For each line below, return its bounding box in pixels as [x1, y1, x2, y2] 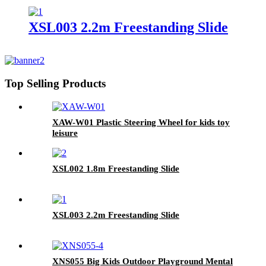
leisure [52, 128, 78, 138]
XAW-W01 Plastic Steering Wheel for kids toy [52, 117, 230, 127]
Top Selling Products [5, 77, 106, 90]
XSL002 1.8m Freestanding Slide [52, 163, 179, 173]
